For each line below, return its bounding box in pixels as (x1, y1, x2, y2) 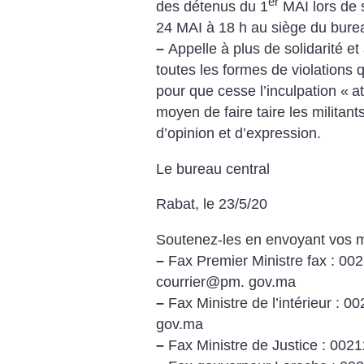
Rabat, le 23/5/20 (156, 196, 267, 213)
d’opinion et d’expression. (156, 125, 321, 142)
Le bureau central (156, 160, 270, 177)
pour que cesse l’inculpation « (156, 83, 349, 100)
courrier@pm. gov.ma (156, 273, 296, 290)
